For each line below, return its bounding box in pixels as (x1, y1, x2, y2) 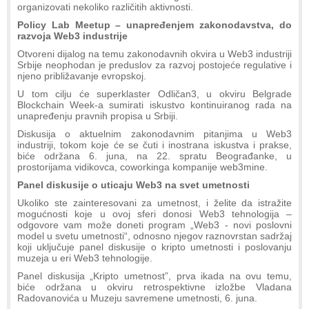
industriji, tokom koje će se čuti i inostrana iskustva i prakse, (17, 139, 292, 150)
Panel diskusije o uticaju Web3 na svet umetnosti (17, 179, 250, 190)
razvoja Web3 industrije (17, 30, 128, 41)
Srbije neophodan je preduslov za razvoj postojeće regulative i (17, 59, 292, 70)
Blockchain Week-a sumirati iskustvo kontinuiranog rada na (17, 99, 292, 110)
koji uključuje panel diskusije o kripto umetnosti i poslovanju (17, 241, 292, 252)
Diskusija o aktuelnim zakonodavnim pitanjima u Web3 (17, 128, 292, 139)
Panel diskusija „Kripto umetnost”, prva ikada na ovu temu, (17, 270, 292, 281)
